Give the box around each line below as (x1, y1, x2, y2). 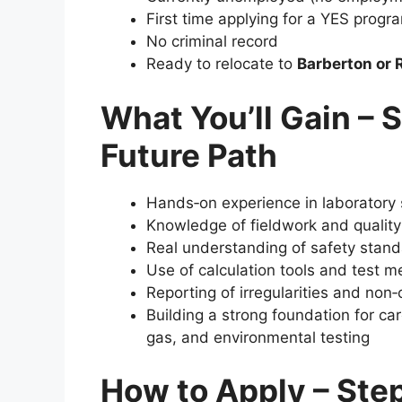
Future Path (100, 135, 277, 174)
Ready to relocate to (146, 55, 297, 74)
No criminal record (146, 32, 278, 51)
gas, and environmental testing (146, 328, 370, 346)
